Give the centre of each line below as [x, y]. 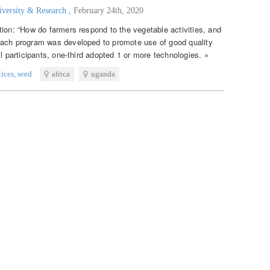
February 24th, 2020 [108, 10]
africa [61, 74]
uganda [103, 74]
